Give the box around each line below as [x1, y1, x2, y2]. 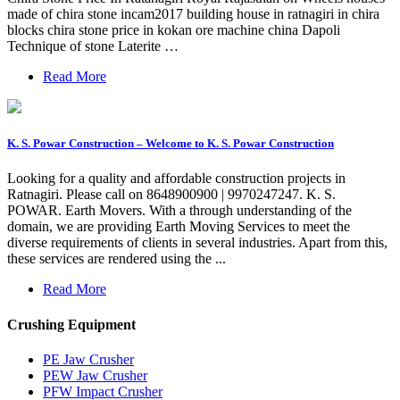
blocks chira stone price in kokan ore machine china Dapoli [7, 21, 340, 37]
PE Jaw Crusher [43, 351, 134, 367]
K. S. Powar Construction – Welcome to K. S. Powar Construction [7, 137, 334, 151]
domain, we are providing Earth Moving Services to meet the [7, 219, 350, 235]
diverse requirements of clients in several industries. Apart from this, [7, 235, 387, 251]
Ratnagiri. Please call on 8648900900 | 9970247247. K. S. [7, 187, 336, 203]
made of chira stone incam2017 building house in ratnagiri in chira [7, 5, 379, 21]
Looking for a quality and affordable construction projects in [7, 171, 346, 187]
